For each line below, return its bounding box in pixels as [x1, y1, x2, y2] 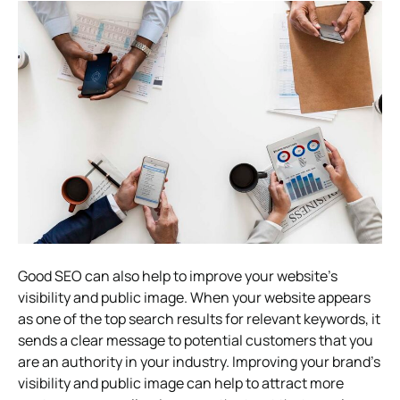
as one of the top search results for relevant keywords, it [18, 308, 380, 329]
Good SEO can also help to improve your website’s [18, 265, 337, 286]
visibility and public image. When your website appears [18, 287, 371, 307]
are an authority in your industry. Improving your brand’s [18, 351, 380, 371]
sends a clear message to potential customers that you [18, 329, 373, 350]
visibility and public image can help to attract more [18, 372, 344, 393]
